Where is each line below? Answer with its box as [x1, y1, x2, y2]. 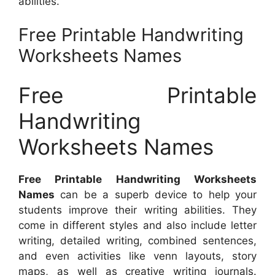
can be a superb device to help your [55, 188, 257, 201]
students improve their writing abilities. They [18, 203, 257, 216]
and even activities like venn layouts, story [18, 249, 257, 262]
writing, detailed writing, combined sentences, [18, 234, 257, 247]
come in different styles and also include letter [18, 219, 257, 231]
